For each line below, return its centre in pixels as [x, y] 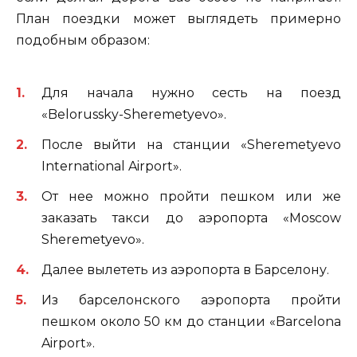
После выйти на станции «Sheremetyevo [191, 144]
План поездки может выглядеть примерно [178, 19]
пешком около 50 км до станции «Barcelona [191, 322]
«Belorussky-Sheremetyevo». [134, 114]
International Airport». [112, 166]
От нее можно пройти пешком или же [191, 196]
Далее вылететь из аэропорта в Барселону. [185, 270]
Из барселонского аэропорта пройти [191, 300]
